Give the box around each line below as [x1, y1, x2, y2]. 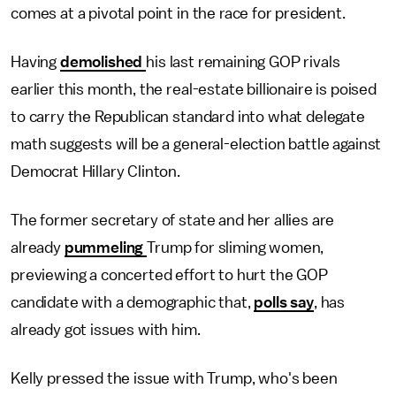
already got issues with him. [11, 322, 201, 338]
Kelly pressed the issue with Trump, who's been [11, 370, 338, 386]
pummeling [64, 240, 148, 255]
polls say [254, 294, 314, 310]
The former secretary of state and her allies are [11, 212, 335, 228]
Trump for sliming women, [147, 240, 324, 255]
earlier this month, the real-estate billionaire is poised [11, 81, 377, 97]
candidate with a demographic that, [11, 294, 255, 310]
